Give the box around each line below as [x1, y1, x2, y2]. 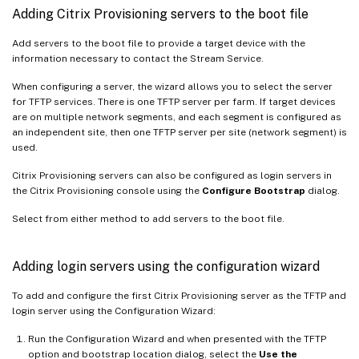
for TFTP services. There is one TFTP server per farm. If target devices [12, 95, 336, 107]
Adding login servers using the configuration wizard [12, 258, 320, 274]
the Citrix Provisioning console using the [12, 184, 202, 196]
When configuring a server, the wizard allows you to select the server [12, 80, 333, 92]
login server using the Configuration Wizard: [12, 305, 216, 317]
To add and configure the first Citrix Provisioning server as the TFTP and [12, 289, 346, 301]
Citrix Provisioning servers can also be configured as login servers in [12, 169, 332, 181]
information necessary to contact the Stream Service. [12, 52, 264, 64]
